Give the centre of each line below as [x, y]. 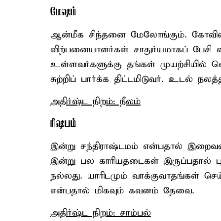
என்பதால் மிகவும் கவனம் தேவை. [122, 191]
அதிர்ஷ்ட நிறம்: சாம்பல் [101, 213]
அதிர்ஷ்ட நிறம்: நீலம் [95, 101]
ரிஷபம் [63, 124]
